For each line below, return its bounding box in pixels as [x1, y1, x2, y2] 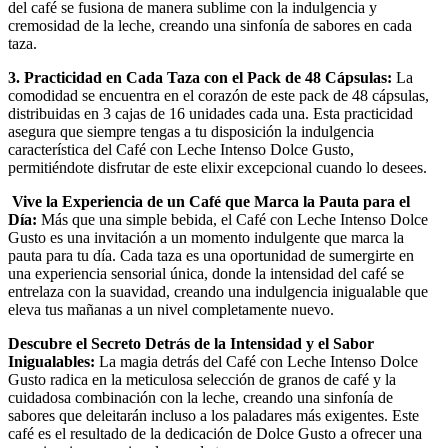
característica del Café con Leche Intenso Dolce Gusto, [8, 140, 354, 158]
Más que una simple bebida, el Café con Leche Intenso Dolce [37, 210, 428, 228]
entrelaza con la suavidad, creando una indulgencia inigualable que [8, 282, 428, 300]
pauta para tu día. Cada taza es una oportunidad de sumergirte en [8, 246, 414, 264]
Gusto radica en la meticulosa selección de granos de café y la [8, 370, 396, 388]
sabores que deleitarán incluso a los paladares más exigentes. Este [8, 406, 419, 424]
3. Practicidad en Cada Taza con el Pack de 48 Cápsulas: [8, 68, 392, 86]
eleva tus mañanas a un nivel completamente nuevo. [8, 300, 334, 318]
